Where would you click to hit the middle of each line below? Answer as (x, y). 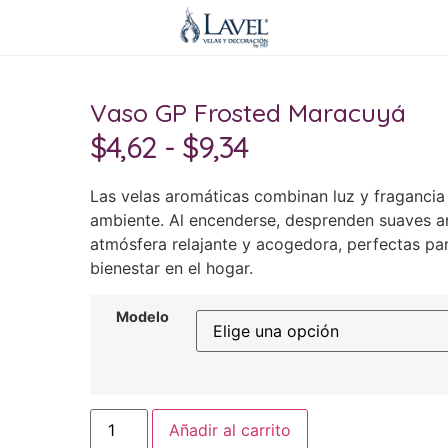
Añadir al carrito (229, 430)
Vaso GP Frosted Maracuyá (247, 112)
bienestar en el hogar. (171, 268)
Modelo (143, 316)
